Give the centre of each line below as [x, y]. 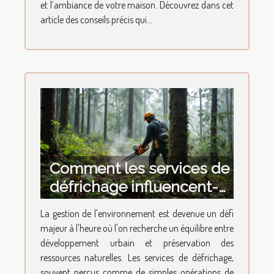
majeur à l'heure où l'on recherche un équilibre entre [137, 228]
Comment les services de [139, 168]
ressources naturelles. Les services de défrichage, [137, 257]
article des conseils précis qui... [96, 20]
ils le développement [124, 205]
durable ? [83, 223]
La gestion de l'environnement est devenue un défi [137, 213]
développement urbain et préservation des [137, 243]
